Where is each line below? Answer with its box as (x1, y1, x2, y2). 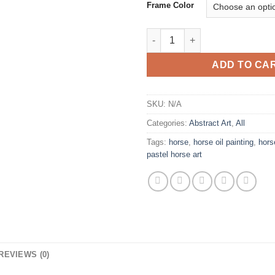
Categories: (147, 118, 189, 128)
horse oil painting (193, 137, 254, 147)
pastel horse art (147, 149, 202, 159)
